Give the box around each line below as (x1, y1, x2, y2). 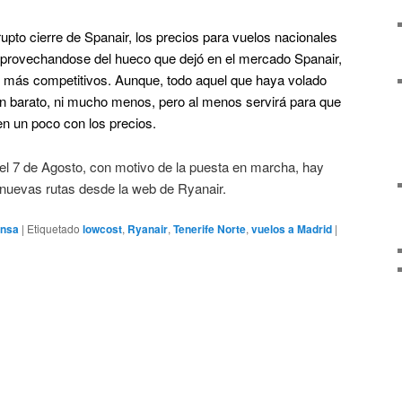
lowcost (83, 221, 122, 238)
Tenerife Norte (173, 221, 246, 238)
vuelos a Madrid (251, 221, 332, 238)
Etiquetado (27, 221, 80, 237)
